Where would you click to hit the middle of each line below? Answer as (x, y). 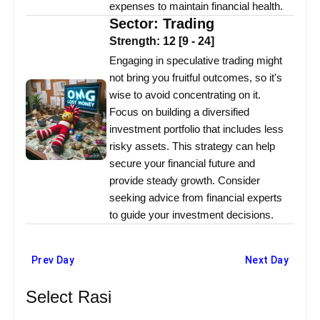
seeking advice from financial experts (196, 198)
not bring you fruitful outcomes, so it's (196, 78)
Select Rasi (69, 297)
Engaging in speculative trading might (196, 61)
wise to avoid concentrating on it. (185, 95)
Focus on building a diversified (179, 112)
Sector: (136, 24)
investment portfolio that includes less (196, 129)
